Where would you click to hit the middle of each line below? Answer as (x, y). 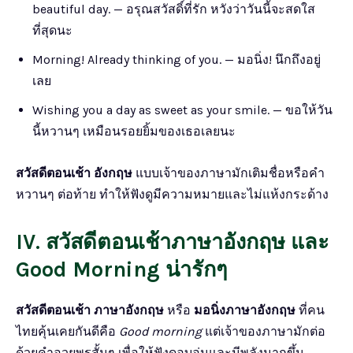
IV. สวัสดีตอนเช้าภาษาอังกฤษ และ (173, 242)
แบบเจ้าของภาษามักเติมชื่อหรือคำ (229, 173)
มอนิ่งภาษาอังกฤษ (245, 310)
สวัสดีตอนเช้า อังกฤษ (74, 173)
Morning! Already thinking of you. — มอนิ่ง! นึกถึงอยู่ (176, 59)
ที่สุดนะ (52, 30)
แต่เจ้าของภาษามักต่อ (264, 331)
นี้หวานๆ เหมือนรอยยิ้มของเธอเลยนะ (134, 131)
